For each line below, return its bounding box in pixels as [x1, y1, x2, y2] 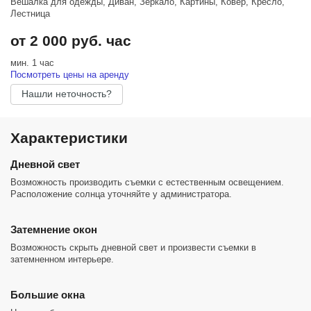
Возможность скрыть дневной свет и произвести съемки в [10, 242, 256, 253]
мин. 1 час [10, 58, 54, 68]
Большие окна [10, 289, 85, 301]
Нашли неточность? [22, 88, 112, 99]
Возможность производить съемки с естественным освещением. [10, 177, 284, 187]
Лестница [10, 8, 50, 19]
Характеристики [10, 130, 128, 146]
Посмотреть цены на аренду [10, 69, 129, 80]
